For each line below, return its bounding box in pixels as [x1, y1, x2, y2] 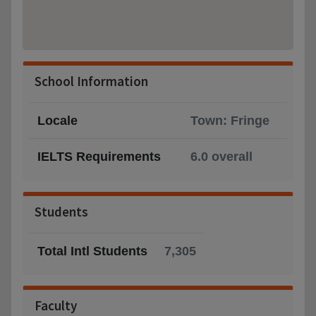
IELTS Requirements [37, 149, 161, 164]
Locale [37, 113, 78, 128]
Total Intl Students [37, 243, 147, 258]
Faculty [35, 296, 77, 314]
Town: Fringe [190, 113, 269, 128]
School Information [35, 72, 148, 90]
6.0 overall [190, 149, 253, 164]
